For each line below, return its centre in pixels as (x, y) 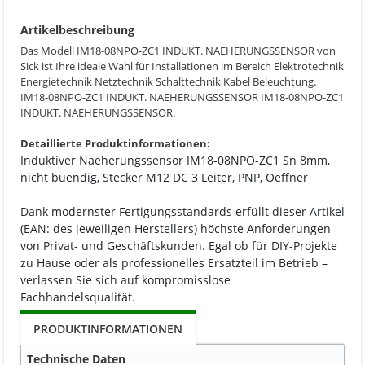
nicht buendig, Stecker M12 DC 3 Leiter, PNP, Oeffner (164, 177)
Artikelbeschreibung (77, 30)
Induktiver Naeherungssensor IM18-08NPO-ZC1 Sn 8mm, (175, 160)
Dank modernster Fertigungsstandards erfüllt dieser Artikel (182, 211)
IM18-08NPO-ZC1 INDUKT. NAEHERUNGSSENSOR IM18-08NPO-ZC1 (182, 97)
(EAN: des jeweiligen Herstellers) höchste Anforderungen (176, 229)
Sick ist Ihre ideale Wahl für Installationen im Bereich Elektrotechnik (182, 66)
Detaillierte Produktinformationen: (115, 143)
